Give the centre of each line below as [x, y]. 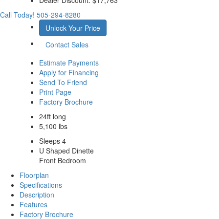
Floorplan [34, 175]
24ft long [52, 116]
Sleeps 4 [52, 141]
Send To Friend [63, 82]
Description [37, 194]
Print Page [55, 92]
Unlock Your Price [73, 28]
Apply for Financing [69, 72]
